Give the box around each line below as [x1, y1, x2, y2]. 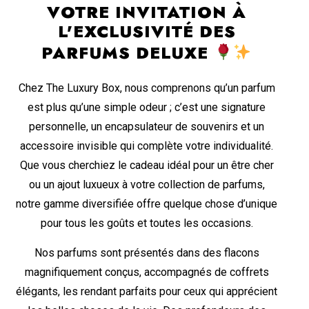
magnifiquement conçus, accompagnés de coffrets [24, 265, 269, 279]
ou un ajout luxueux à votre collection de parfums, [28, 177, 265, 191]
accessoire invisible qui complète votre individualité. [20, 139, 274, 152]
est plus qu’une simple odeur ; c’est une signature [28, 100, 266, 114]
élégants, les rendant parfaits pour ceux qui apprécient [16, 284, 278, 298]
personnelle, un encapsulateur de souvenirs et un [29, 119, 265, 133]
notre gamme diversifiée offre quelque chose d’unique [16, 197, 278, 210]
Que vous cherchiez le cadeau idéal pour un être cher [19, 158, 274, 172]
